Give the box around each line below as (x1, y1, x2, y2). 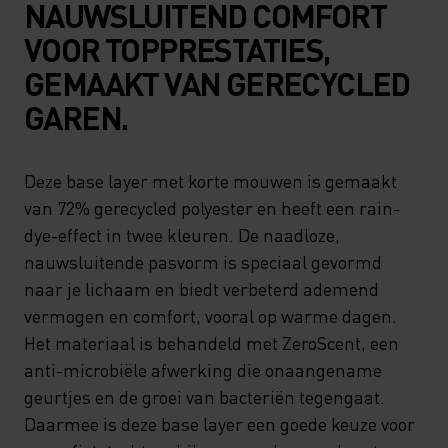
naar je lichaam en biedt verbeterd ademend (24, 277, 379, 300)
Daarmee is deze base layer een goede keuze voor (24, 412, 415, 435)
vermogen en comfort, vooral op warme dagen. (24, 304, 397, 327)
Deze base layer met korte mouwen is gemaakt (24, 169, 397, 192)
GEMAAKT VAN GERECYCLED (24, 63, 410, 104)
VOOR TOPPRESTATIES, (24, 29, 330, 70)
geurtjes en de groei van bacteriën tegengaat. (24, 385, 385, 408)
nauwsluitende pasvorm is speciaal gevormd (24, 250, 382, 273)
